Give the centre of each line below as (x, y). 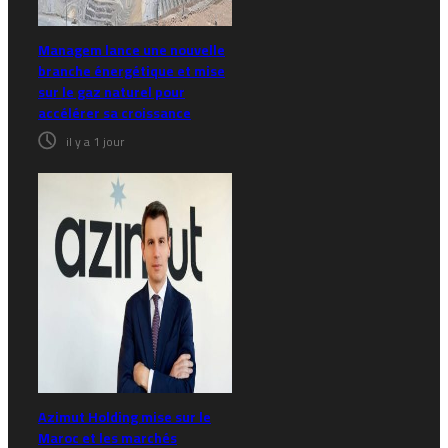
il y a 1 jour (95, 141)
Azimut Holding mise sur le (124, 417)
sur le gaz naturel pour (111, 92)
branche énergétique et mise (131, 71)
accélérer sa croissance (114, 113)
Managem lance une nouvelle (131, 50)
